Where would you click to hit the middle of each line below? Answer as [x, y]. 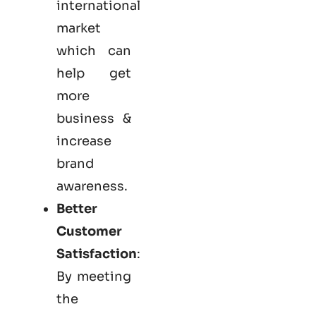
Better [77, 208]
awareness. [92, 186]
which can [94, 50]
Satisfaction [97, 254]
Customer [89, 231]
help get [94, 73]
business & [94, 118]
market [79, 28]
